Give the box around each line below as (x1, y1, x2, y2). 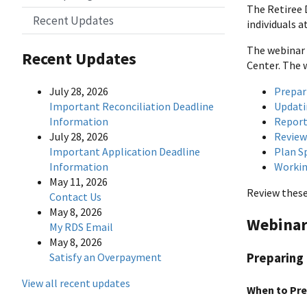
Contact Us (49, 190, 101, 204)
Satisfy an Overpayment (49, 250, 162, 265)
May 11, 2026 (49, 175, 108, 189)
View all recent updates (22, 276, 130, 291)
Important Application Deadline (49, 145, 200, 159)
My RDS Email (49, 220, 113, 234)
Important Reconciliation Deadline (49, 99, 214, 114)
